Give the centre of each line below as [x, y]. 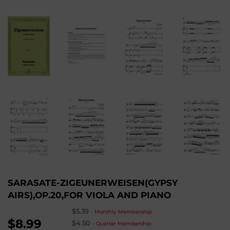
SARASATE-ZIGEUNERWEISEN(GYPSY [93, 182]
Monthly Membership [123, 212]
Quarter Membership [124, 223]
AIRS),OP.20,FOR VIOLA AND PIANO [89, 195]
